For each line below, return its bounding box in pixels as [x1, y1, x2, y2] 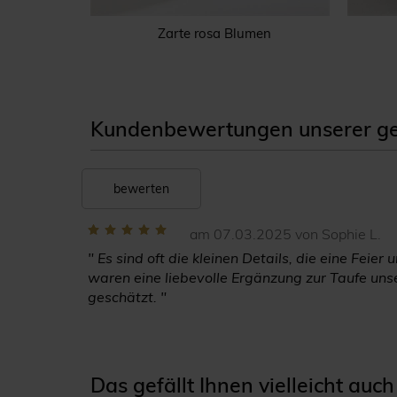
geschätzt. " [88, 287, 167, 306]
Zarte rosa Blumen [158, 24, 271, 42]
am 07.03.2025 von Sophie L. [190, 224, 381, 243]
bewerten [113, 180, 169, 197]
